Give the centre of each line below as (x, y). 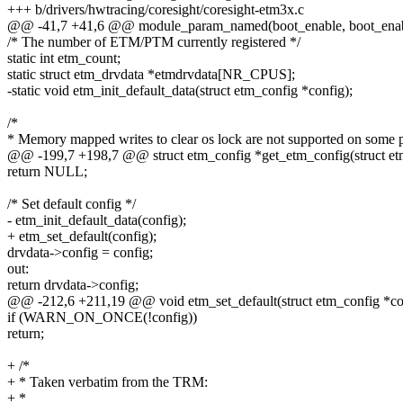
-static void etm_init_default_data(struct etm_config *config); (180, 91)
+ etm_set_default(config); (82, 237)
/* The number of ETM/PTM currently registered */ (154, 42)
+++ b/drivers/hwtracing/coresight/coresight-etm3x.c (156, 10)
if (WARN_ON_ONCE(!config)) (102, 318)
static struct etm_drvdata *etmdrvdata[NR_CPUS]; (151, 75)
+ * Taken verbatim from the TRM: (107, 382)
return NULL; (47, 172)
